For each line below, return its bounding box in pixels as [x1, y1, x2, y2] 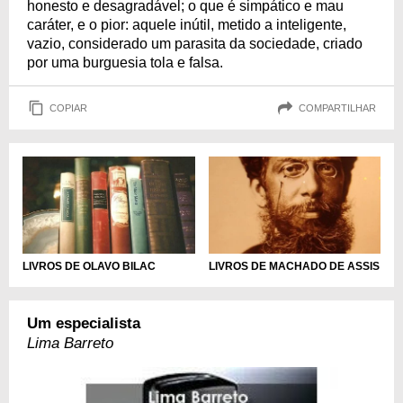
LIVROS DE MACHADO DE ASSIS [208, 259, 380, 273]
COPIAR [49, 102, 87, 113]
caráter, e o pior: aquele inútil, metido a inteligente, [27, 17, 346, 32]
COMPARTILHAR [299, 102, 376, 113]
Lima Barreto [27, 334, 113, 352]
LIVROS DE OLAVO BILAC [22, 259, 156, 273]
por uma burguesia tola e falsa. [27, 55, 223, 70]
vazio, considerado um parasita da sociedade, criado [27, 36, 363, 51]
